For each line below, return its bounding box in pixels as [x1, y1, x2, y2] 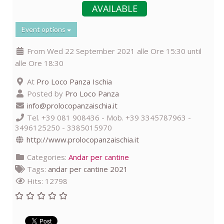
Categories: [25, 152, 68, 162]
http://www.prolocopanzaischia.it [26, 134, 139, 145]
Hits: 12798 [25, 176, 67, 186]
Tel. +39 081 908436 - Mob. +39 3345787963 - [25, 112, 191, 123]
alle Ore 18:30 [15, 58, 63, 68]
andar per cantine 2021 [48, 164, 128, 174]
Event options [21, 25, 67, 34]
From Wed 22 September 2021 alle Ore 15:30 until [25, 46, 201, 56]
